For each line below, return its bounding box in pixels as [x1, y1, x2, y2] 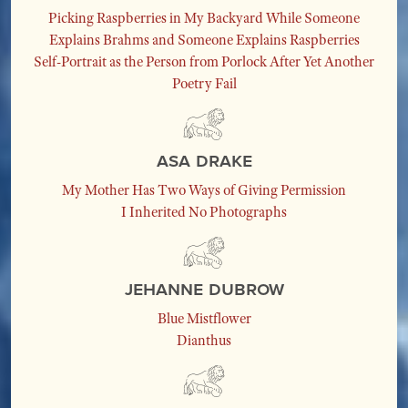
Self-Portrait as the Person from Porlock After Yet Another [34, 53, 374, 71]
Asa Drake [156, 145, 252, 175]
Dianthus [177, 331, 231, 350]
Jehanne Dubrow [124, 273, 284, 303]
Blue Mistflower [157, 310, 251, 328]
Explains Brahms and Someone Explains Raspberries [48, 31, 360, 49]
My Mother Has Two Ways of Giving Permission [62, 181, 346, 199]
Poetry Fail [171, 75, 237, 93]
